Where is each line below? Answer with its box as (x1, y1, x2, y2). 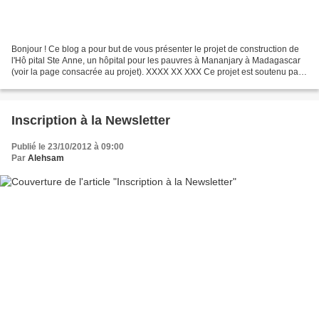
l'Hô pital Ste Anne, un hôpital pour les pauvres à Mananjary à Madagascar (11, 55, 300, 66)
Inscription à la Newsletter (11, 113, 170, 127)
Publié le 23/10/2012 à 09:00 (11, 141, 124, 152)
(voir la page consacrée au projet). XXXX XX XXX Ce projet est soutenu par (11, 66, 301, 77)
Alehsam (28, 152, 64, 163)
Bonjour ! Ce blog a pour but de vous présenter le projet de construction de (11, 43, 299, 54)
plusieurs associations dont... (11, 78, 123, 88)
